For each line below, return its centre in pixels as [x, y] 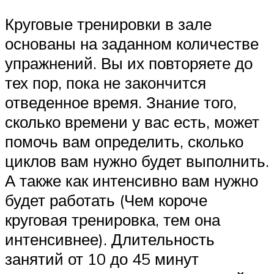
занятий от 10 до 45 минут [102, 258]
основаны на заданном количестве [132, 43]
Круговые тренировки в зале [108, 24]
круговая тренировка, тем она [113, 219]
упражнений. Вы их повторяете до [129, 63]
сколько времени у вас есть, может [132, 121]
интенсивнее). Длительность [110, 239]
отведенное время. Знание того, [121, 102]
